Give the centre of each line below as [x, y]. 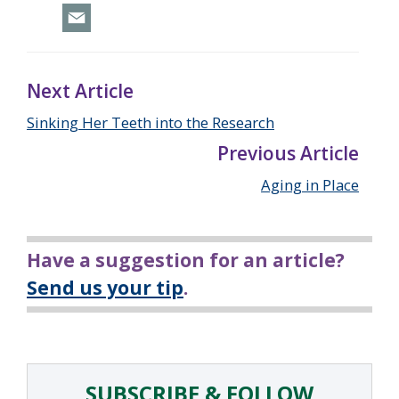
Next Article [80, 91]
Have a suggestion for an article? [186, 261]
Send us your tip [105, 288]
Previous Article [288, 154]
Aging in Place [310, 185]
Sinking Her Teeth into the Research [151, 123]
